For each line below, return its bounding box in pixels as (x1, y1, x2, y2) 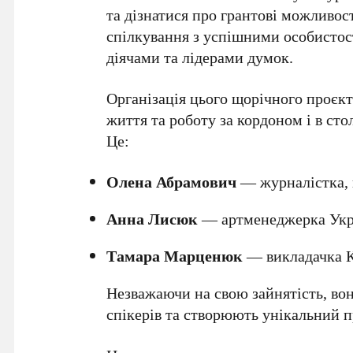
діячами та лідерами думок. (106, 46, 294, 68)
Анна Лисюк (106, 208, 199, 229)
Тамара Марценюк (106, 245, 243, 266)
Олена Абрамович (106, 171, 237, 192)
